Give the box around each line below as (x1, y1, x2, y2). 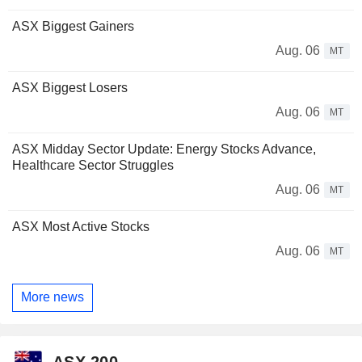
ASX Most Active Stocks (12, 219, 149, 234)
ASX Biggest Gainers (12, 19, 134, 33)
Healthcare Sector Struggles (12, 158, 174, 172)
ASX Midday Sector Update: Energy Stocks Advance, (12, 141, 316, 156)
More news (21, 290, 84, 305)
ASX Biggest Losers (12, 80, 128, 95)
